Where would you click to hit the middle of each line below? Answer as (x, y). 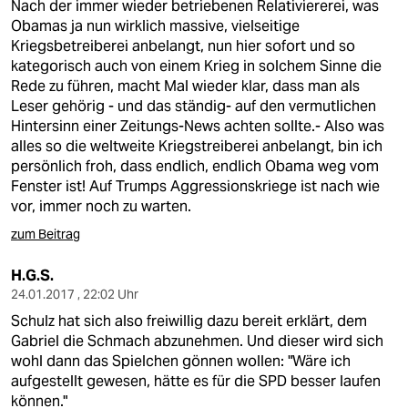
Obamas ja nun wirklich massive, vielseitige (155, 26)
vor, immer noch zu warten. (101, 206)
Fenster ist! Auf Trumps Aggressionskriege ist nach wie (195, 186)
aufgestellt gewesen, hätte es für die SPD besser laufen (196, 381)
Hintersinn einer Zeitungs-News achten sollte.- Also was (198, 126)
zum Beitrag (46, 234)
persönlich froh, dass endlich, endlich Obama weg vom (195, 166)
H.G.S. (32, 275)
